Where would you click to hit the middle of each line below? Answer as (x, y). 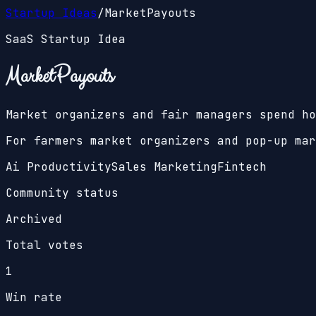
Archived (34, 219)
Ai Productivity (59, 166)
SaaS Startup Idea (66, 39)
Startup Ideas (51, 13)
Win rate (34, 297)
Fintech (242, 166)
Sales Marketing (164, 166)
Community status (62, 193)
